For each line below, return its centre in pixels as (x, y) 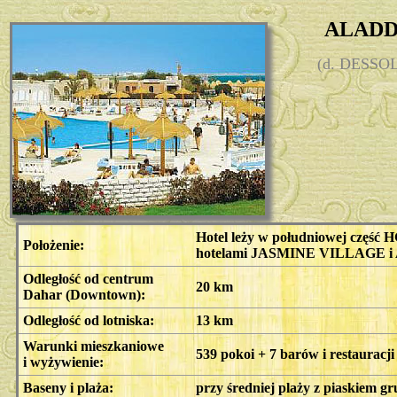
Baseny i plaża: (68, 387)
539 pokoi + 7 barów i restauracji (295, 354)
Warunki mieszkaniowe (93, 346)
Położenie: (54, 245)
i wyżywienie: (63, 362)
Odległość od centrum (88, 278)
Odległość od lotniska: (89, 320)
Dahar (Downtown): (84, 294)
